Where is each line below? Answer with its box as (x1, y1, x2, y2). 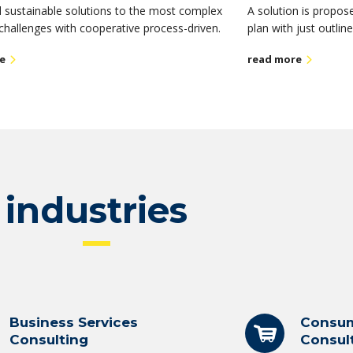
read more (247, 52, 303, 67)
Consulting (9, 332, 88, 347)
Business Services (9, 314, 138, 330)
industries (5, 188, 188, 232)
